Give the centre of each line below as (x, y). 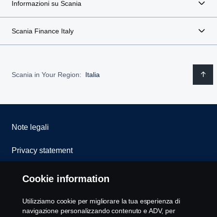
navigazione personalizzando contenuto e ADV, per (99, 211)
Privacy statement (42, 150)
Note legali (30, 127)
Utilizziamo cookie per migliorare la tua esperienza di (101, 201)
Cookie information (66, 179)
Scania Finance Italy (43, 31)
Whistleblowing (38, 197)
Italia (93, 74)
